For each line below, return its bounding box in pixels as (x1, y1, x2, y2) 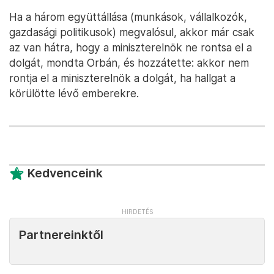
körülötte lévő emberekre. (9, 86, 139, 100)
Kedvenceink (28, 165, 103, 180)
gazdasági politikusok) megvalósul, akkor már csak (9, 25, 254, 39)
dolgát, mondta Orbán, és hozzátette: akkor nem (9, 56, 249, 69)
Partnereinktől (19, 227, 103, 242)
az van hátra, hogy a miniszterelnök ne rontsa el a (9, 40, 252, 54)
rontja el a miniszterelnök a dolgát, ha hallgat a (9, 71, 235, 84)
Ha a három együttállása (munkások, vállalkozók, (9, 10, 247, 23)
